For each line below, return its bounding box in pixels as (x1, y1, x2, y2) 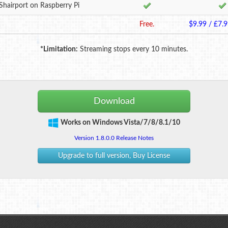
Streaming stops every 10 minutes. (78, 46, 188, 53)
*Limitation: (40, 46, 78, 53)
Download (93, 97, 135, 105)
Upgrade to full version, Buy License (58, 152, 170, 159)
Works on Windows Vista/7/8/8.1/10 (60, 119, 180, 126)
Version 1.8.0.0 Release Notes (74, 135, 154, 141)
